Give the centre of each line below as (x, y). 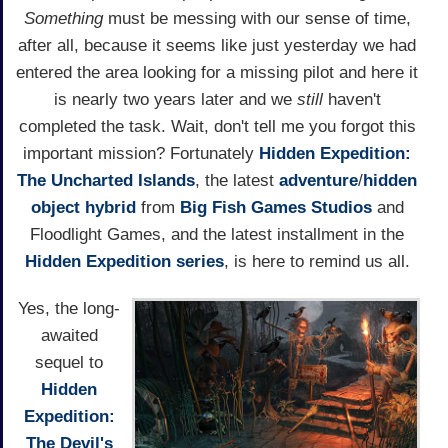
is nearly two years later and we (175, 99)
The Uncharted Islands (106, 180)
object (55, 207)
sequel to (69, 362)
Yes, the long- (69, 308)
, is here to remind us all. (316, 261)
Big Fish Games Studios (275, 207)
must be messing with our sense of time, (256, 18)
